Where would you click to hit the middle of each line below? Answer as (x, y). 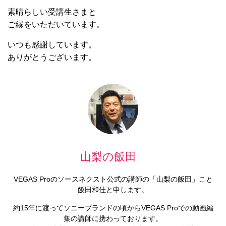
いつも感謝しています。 (52, 44)
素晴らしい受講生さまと (52, 12)
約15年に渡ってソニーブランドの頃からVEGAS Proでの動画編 (113, 208)
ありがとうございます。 (52, 57)
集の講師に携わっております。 (113, 218)
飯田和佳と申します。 (113, 189)
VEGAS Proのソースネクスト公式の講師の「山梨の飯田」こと (113, 179)
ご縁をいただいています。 (56, 24)
